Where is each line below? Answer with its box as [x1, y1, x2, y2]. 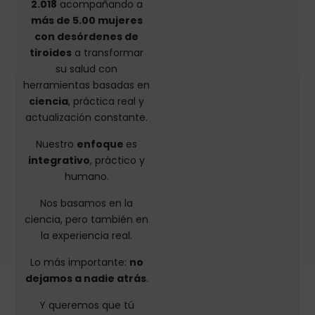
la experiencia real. [41, 228, 133, 243]
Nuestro [36, 136, 77, 151]
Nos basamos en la [40, 195, 134, 210]
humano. [64, 169, 109, 184]
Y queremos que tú [39, 297, 134, 312]
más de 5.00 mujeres [30, 13, 143, 27]
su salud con [56, 61, 118, 76]
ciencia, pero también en [25, 212, 149, 226]
